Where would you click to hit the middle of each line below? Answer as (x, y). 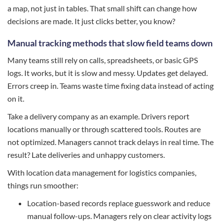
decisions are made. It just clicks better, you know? (91, 21)
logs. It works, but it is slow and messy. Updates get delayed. (108, 73)
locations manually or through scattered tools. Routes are (104, 129)
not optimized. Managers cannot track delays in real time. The (110, 142)
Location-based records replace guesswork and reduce (119, 203)
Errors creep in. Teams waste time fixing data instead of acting (110, 86)
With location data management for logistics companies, (102, 172)
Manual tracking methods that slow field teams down (110, 43)
